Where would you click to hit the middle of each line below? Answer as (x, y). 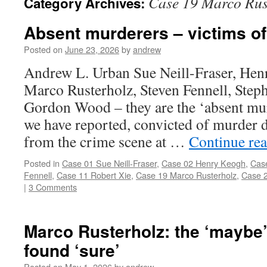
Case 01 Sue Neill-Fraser (109, 163)
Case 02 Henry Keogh (204, 163)
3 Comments (53, 187)
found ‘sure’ (72, 250)
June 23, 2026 (92, 49)
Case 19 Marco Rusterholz (186, 175)
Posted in (42, 163)
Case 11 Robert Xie (94, 175)
